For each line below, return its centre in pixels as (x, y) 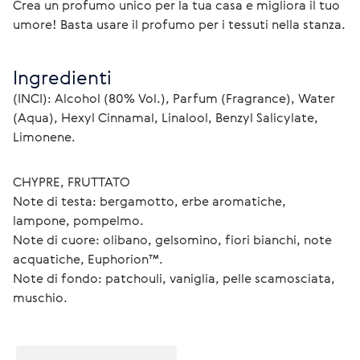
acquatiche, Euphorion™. (88, 259)
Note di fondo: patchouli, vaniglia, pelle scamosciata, (176, 278)
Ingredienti (62, 77)
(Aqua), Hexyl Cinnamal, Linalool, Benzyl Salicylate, (167, 117)
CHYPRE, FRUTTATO (72, 182)
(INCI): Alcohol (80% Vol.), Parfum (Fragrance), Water (176, 98)
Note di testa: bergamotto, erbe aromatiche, (151, 201)
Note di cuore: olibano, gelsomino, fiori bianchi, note (174, 239)
